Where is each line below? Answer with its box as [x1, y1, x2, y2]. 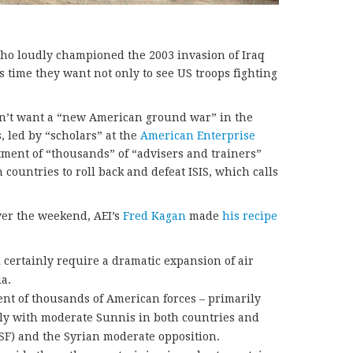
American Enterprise [140, 128, 255, 142]
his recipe [222, 209, 277, 222]
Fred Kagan [123, 209, 186, 222]
